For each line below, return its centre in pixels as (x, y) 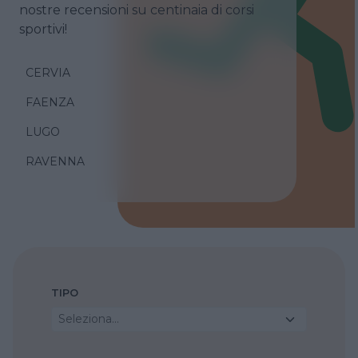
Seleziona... (89, 318)
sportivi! (43, 29)
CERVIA (48, 72)
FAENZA (50, 102)
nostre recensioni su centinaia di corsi (137, 10)
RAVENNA (55, 161)
